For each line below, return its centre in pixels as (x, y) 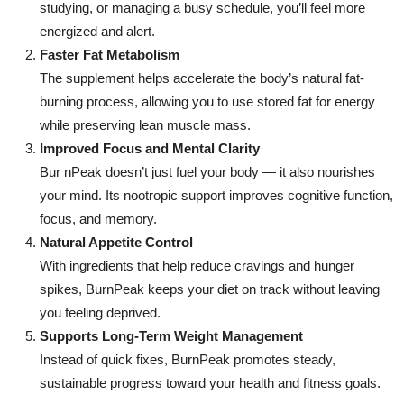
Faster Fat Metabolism (110, 54)
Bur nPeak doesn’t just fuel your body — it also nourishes (207, 171)
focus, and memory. (98, 218)
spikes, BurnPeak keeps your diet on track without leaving (210, 289)
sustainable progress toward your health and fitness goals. (210, 382)
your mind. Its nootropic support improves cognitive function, (216, 195)
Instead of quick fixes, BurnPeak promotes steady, (188, 359)
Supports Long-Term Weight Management (171, 335)
